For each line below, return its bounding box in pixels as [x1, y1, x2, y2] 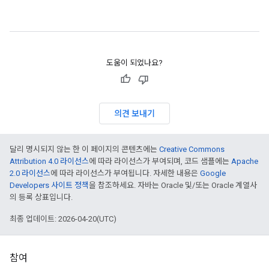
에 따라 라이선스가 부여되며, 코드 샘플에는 [89, 157, 231, 166]
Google [200, 169, 226, 178]
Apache [231, 157, 258, 166]
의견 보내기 [114, 108, 155, 119]
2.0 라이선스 [10, 169, 50, 178]
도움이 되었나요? [106, 58, 163, 67]
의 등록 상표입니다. [10, 193, 73, 202]
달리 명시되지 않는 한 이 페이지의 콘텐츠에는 [10, 145, 159, 154]
